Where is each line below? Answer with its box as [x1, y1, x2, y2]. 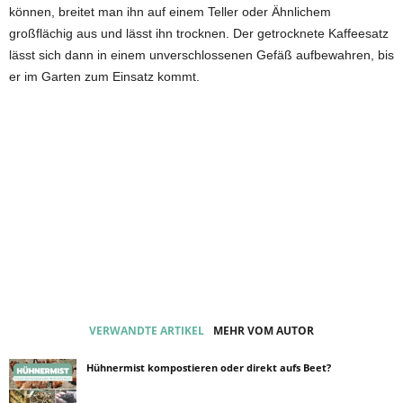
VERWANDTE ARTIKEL [89, 323, 204, 338]
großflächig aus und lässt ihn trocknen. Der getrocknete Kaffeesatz [9, 26, 389, 40]
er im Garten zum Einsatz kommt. [9, 69, 200, 84]
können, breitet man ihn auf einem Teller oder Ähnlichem [9, 4, 331, 19]
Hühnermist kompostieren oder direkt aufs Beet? [86, 361, 331, 374]
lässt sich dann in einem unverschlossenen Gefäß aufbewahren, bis [9, 48, 394, 62]
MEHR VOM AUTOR [213, 323, 314, 338]
